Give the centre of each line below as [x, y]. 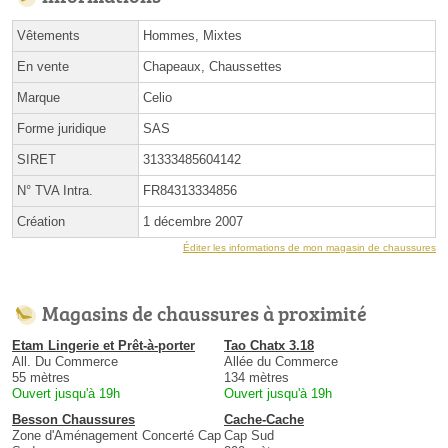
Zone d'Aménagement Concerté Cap [116, 435]
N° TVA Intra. [55, 190]
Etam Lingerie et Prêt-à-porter [103, 345]
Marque [38, 97]
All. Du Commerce [65, 361]
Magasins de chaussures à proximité [204, 312]
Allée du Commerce [281, 361]
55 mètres [41, 377]
